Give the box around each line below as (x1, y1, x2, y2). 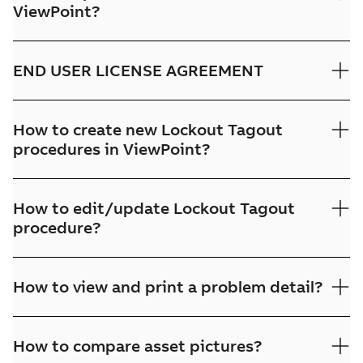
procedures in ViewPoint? (13, 139, 211, 159)
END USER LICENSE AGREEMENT (13, 60, 263, 80)
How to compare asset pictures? (13, 335, 263, 356)
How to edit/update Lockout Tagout (13, 198, 295, 218)
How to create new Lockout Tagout (13, 119, 283, 139)
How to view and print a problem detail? (13, 276, 323, 297)
